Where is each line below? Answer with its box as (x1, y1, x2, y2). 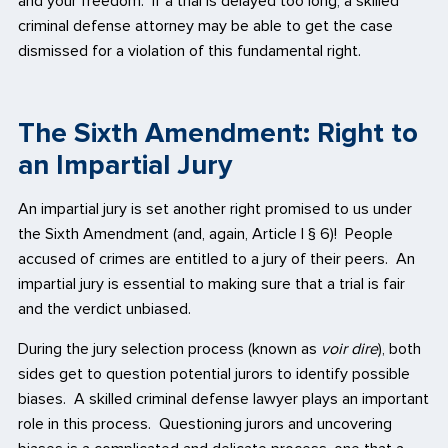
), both (378, 338, 421, 359)
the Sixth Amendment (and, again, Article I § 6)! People (18, 224, 393, 245)
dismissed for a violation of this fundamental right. (18, 40, 361, 61)
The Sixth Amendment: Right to (18, 116, 418, 151)
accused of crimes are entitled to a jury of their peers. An (18, 249, 415, 270)
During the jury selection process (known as (18, 338, 321, 359)
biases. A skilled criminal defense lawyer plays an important (18, 388, 429, 409)
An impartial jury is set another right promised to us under (18, 199, 412, 220)
